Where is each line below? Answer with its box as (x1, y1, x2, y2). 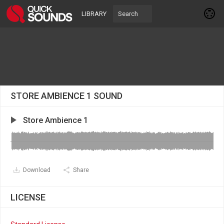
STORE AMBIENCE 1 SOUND (10, 90, 122, 101)
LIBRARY (81, 10, 106, 17)
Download (23, 166, 50, 173)
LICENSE (10, 192, 45, 202)
